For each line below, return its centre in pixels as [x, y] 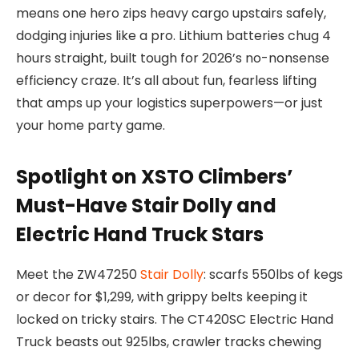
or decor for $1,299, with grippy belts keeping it [162, 297]
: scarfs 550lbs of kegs [273, 275]
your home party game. [91, 126]
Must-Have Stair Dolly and [146, 206]
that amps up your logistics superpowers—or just [169, 103]
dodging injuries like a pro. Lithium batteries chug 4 [173, 36]
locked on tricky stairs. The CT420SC [133, 320]
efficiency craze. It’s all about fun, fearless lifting [166, 81]
